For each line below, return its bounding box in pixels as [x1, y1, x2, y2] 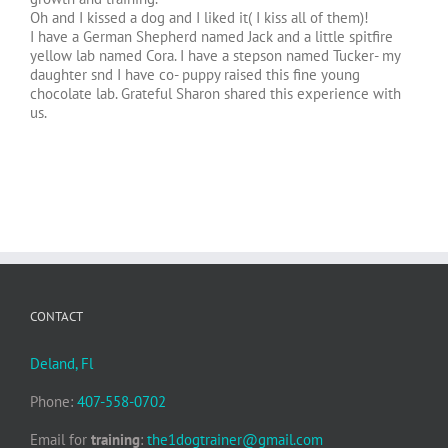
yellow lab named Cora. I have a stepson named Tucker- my [30, 46, 400, 66]
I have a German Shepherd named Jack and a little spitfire [30, 27, 393, 47]
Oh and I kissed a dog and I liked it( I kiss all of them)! [30, 8, 369, 28]
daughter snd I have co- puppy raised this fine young [30, 65, 360, 85]
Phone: [30, 392, 77, 412]
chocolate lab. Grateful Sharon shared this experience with [30, 84, 401, 104]
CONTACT [30, 308, 83, 326]
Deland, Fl [30, 354, 93, 374]
